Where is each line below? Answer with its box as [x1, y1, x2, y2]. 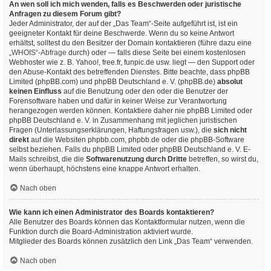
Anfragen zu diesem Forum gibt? [9, 10, 121, 18]
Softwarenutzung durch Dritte [86, 155, 187, 163]
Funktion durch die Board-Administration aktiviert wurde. [9, 227, 193, 236]
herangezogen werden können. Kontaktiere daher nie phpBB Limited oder [9, 106, 252, 115]
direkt [9, 135, 29, 144]
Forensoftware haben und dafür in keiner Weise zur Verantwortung [9, 97, 227, 105]
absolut [217, 77, 243, 86]
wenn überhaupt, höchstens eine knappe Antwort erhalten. [9, 165, 200, 173]
